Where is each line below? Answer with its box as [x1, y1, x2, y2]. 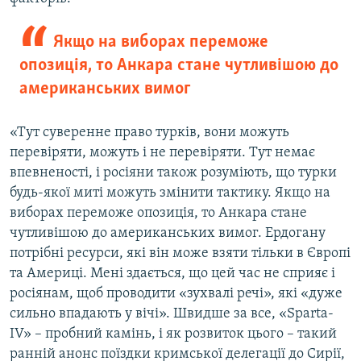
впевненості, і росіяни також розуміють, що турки [10, 164, 337, 180]
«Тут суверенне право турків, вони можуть [10, 124, 289, 140]
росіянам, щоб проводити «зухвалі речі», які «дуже [10, 285, 342, 301]
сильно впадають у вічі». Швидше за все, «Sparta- [10, 305, 334, 322]
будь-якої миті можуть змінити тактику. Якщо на [10, 185, 330, 201]
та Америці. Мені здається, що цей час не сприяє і [10, 265, 335, 281]
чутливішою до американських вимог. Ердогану [10, 225, 326, 241]
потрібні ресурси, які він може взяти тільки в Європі [10, 245, 351, 261]
